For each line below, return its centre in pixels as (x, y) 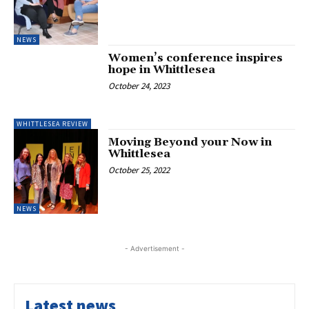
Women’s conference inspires (196, 58)
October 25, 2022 (139, 170)
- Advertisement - (154, 248)
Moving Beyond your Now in (190, 142)
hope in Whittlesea (162, 69)
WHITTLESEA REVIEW (52, 124)
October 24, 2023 (139, 86)
